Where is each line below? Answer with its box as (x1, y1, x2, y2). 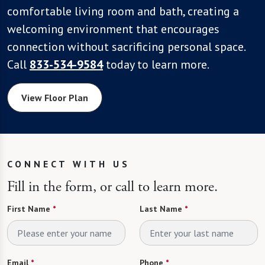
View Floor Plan (21, 92, 88, 104)
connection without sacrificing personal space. (7, 39, 245, 55)
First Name (7, 203, 50, 215)
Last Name (140, 203, 182, 215)
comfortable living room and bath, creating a (7, 4, 239, 20)
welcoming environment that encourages (7, 21, 219, 37)
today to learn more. (103, 57, 209, 73)
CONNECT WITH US (7, 158, 130, 170)
